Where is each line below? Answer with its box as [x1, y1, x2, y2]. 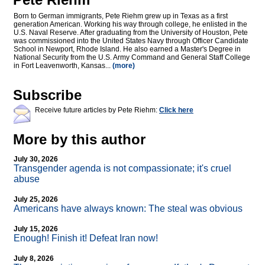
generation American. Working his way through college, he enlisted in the [14, 20, 247, 29]
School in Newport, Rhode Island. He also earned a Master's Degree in [14, 45, 241, 54]
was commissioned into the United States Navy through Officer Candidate [14, 37, 248, 46]
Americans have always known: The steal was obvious [14, 203, 243, 214]
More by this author [13, 131, 146, 148]
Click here [159, 106, 193, 115]
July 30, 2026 [14, 155, 58, 164]
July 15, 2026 [14, 225, 58, 234]
